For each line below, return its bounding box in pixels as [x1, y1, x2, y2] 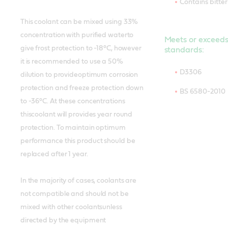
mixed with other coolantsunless [20, 204, 122, 211]
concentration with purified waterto [20, 32, 134, 39]
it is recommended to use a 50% [20, 58, 123, 66]
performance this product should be [20, 137, 135, 145]
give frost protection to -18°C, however [20, 45, 141, 52]
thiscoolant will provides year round [20, 111, 133, 119]
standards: [164, 45, 204, 54]
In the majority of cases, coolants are [20, 177, 137, 185]
